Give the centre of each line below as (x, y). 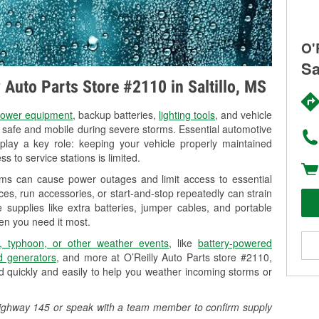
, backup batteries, (116, 115)
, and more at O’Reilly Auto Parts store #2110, (164, 257)
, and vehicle (244, 115)
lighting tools (187, 115)
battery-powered (235, 243)
